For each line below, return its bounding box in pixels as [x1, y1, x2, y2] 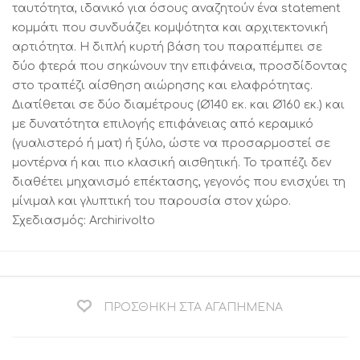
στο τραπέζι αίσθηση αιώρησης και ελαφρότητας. [12, 80, 313, 92]
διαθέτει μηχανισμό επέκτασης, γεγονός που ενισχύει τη [12, 176, 346, 188]
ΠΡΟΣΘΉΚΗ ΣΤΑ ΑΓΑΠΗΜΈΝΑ [104, 301, 283, 313]
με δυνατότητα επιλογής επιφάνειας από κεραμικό [12, 118, 313, 130]
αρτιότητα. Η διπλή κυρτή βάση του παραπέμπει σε [12, 41, 322, 53]
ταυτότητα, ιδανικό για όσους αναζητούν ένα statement [12, 2, 341, 14]
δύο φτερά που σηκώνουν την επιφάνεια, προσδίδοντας [12, 60, 347, 72]
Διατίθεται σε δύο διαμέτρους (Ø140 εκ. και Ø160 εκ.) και [12, 99, 345, 111]
